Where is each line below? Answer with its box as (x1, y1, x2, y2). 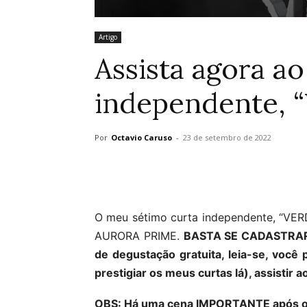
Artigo (99, 32, 117, 42)
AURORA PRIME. (95, 229, 184, 243)
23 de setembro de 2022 (183, 132, 271, 143)
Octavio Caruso (111, 132, 172, 143)
